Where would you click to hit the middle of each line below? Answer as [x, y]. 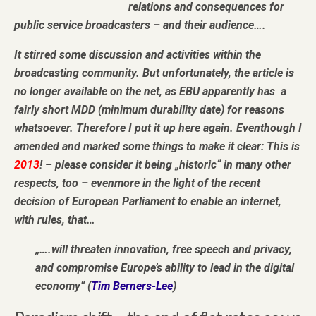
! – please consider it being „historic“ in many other [165, 165]
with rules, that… [55, 220]
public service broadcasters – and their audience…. [140, 25]
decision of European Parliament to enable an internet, [148, 201]
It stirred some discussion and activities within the [138, 55]
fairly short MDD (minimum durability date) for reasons [149, 110]
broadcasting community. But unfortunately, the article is [154, 73]
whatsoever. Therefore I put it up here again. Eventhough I [158, 128]
